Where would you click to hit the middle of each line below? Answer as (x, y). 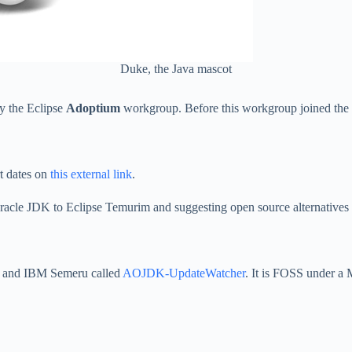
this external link (91, 174)
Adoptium (93, 108)
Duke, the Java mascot (176, 68)
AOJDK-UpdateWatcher (184, 273)
